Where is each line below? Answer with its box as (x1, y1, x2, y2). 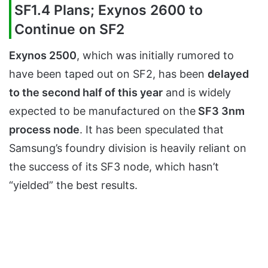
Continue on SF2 (14, 21, 124, 38)
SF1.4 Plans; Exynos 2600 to (14, 2, 203, 19)
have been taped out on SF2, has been (9, 67, 208, 80)
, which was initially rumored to (77, 48, 234, 62)
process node (9, 123, 80, 136)
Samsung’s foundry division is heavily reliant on (9, 141, 246, 154)
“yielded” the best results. (9, 178, 138, 191)
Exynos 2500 (9, 48, 77, 62)
